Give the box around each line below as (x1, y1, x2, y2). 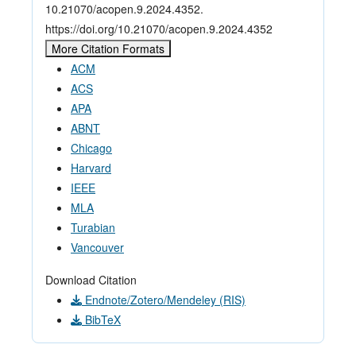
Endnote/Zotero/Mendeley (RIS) (82, 292, 246, 308)
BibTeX (82, 311, 121, 328)
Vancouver (71, 239, 124, 256)
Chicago (71, 140, 112, 157)
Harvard (71, 160, 111, 176)
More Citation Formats (52, 41, 164, 57)
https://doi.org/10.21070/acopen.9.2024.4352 (45, 21, 273, 37)
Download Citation (45, 272, 137, 288)
